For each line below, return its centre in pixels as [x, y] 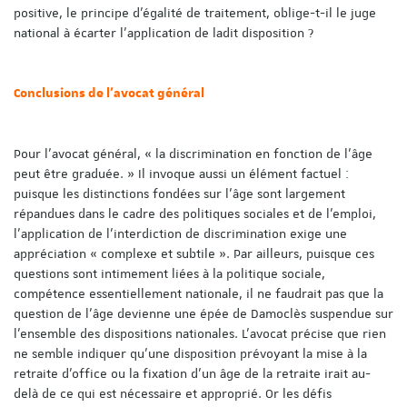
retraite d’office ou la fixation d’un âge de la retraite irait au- [192, 373]
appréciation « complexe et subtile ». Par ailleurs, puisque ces [194, 253]
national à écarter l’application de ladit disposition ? [164, 32]
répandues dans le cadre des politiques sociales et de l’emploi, [195, 213]
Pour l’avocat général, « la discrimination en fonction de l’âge [193, 153]
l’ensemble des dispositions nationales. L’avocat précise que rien [200, 333]
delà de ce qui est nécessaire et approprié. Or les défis [173, 393]
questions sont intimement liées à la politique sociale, [169, 273]
